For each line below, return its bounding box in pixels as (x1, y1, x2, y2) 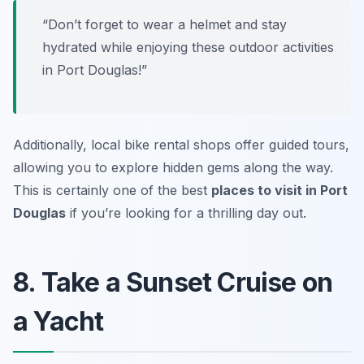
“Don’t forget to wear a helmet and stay (42, 15, 287, 32)
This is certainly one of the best (13, 181, 211, 198)
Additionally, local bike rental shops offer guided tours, (13, 136, 349, 153)
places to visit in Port (211, 181, 348, 198)
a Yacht (13, 305, 104, 337)
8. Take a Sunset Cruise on (13, 266, 333, 298)
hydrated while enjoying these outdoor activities (42, 38, 334, 55)
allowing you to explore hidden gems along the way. (13, 158, 333, 175)
